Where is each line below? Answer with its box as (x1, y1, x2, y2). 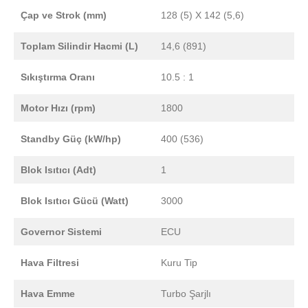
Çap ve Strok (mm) (21, 9, 107, 21)
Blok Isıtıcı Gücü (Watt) (21, 195, 129, 206)
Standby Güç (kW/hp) (21, 133, 121, 144)
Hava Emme (21, 287, 75, 299)
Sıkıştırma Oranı (21, 71, 95, 82)
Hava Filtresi (21, 256, 79, 268)
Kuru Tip (161, 256, 197, 268)
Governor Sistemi (21, 225, 102, 237)
